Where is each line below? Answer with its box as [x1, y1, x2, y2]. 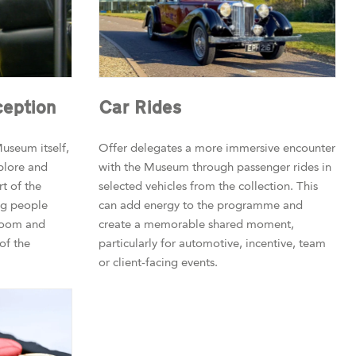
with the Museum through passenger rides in [99, 160, 332, 175]
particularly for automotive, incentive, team [99, 236, 327, 251]
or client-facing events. [99, 255, 219, 270]
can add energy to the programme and [99, 198, 304, 213]
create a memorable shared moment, [99, 217, 295, 232]
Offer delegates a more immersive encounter [99, 141, 336, 156]
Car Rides [99, 97, 182, 119]
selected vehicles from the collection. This [99, 179, 319, 194]
